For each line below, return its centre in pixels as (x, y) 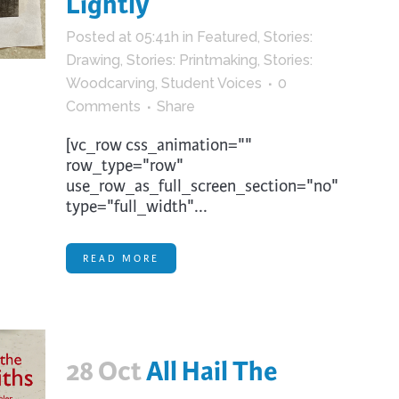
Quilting (244, 134)
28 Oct (103, 371)
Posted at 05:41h (122, 37)
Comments (103, 106)
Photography (258, 10)
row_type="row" (124, 165)
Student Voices (211, 83)
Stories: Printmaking (191, 60)
